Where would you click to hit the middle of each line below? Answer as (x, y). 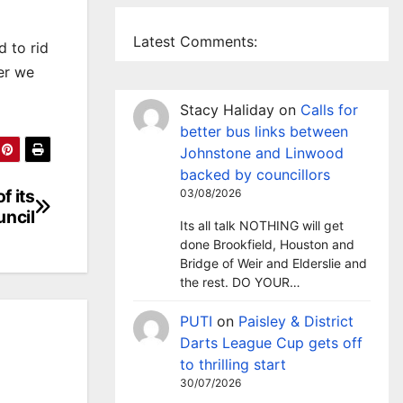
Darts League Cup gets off (271, 343)
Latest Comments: (195, 41)
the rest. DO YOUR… (240, 282)
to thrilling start (233, 364)
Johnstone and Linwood (262, 153)
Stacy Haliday (227, 110)
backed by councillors (255, 175)
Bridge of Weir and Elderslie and (273, 263)
